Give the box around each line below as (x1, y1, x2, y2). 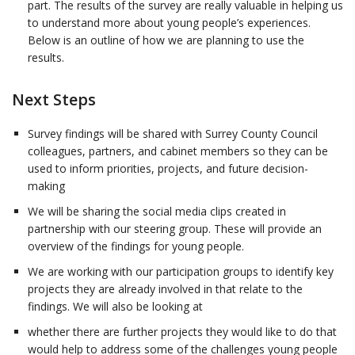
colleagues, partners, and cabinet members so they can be (28, 143, 328, 159)
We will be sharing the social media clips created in (28, 204, 286, 219)
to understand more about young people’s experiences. (28, 15, 311, 31)
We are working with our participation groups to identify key (28, 264, 334, 280)
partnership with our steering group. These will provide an (28, 221, 322, 237)
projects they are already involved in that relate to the (28, 281, 303, 297)
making (28, 178, 65, 194)
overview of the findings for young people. (28, 239, 244, 254)
